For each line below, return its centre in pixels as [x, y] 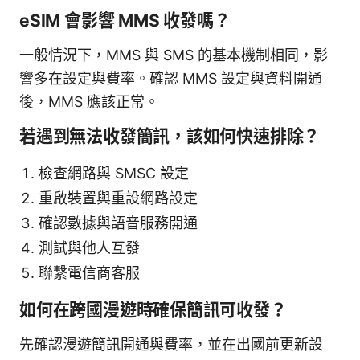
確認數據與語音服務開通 [118, 223]
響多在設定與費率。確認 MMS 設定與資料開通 [171, 78]
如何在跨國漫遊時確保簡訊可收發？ [153, 309]
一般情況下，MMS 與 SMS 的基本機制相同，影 [174, 55]
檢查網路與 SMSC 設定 [114, 173]
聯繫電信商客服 [89, 272]
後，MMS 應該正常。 [89, 101]
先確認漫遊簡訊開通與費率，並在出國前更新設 [171, 344]
